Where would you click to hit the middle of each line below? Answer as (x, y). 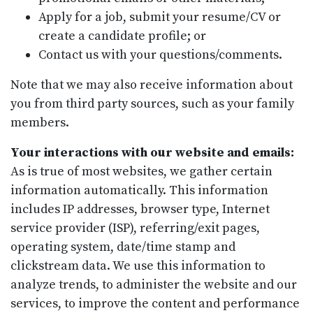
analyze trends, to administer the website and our (154, 284)
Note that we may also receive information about (152, 85)
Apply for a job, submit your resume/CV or (160, 17)
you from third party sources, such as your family (152, 103)
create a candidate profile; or (122, 36)
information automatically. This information (139, 190)
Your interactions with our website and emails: (152, 152)
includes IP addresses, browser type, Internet (140, 209)
